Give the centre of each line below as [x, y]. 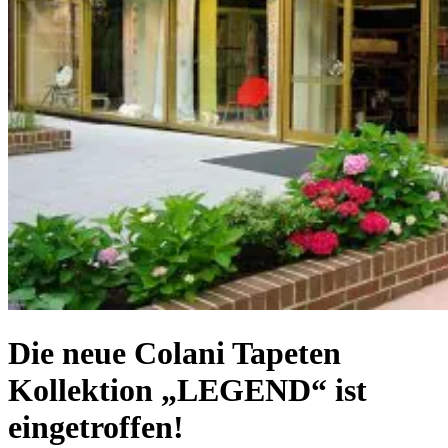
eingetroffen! [96, 427]
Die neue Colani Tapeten [174, 353]
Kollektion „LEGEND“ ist [187, 390]
